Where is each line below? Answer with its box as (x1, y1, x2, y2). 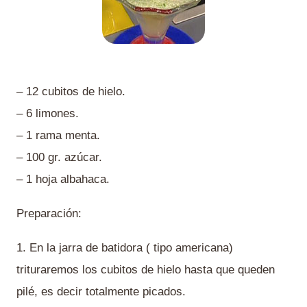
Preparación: (16, 207, 82, 220)
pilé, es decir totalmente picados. (16, 285, 186, 298)
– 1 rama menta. (16, 129, 100, 142)
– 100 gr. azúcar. (16, 151, 102, 164)
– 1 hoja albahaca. (16, 173, 110, 186)
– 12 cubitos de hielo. (16, 85, 125, 98)
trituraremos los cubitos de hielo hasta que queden (16, 263, 275, 276)
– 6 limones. (16, 107, 79, 120)
